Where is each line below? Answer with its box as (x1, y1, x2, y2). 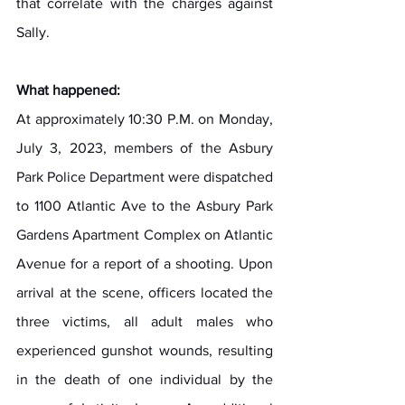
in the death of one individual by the (16, 371, 273, 387)
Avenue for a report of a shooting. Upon (16, 255, 273, 271)
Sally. (16, 24, 50, 40)
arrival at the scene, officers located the (16, 284, 273, 300)
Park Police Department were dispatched (16, 168, 273, 184)
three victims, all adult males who (16, 313, 273, 329)
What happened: (16, 81, 120, 98)
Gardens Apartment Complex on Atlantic (16, 226, 273, 242)
